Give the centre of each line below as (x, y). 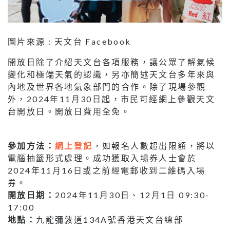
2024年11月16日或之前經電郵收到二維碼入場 (107, 170)
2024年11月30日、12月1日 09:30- (132, 195)
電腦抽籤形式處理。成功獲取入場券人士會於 (102, 158)
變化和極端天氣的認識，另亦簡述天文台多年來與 (112, 74)
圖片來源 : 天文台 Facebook (70, 42)
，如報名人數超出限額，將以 (154, 146)
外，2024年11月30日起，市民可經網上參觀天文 (111, 99)
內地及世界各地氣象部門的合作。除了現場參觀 (107, 87)
